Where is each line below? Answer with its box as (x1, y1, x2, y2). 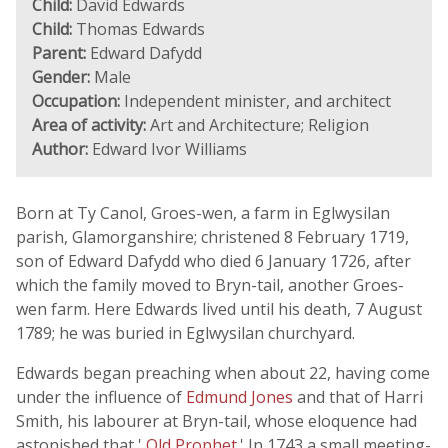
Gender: (32, 66, 90, 88)
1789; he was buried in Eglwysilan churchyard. (16, 322, 355, 344)
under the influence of (16, 386, 186, 408)
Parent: (32, 42, 86, 64)
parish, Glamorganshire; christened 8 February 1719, (16, 226, 409, 248)
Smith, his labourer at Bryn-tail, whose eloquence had (16, 410, 417, 432)
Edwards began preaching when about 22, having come (16, 362, 430, 384)
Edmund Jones (186, 386, 297, 408)
